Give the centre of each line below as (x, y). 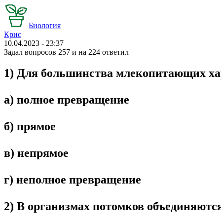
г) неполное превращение (73, 179)
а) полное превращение (67, 99)
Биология (45, 25)
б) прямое (30, 126)
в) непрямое (36, 153)
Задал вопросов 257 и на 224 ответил (66, 52)
